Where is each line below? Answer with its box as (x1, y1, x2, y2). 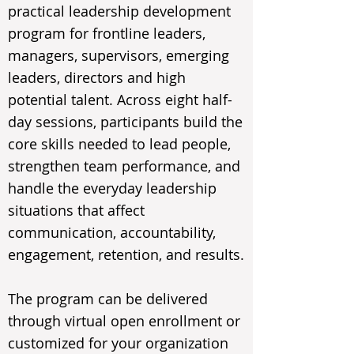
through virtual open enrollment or (8, 311, 240, 330)
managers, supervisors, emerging (8, 46, 229, 65)
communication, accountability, (8, 223, 216, 242)
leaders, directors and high (8, 68, 186, 87)
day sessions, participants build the (8, 112, 243, 131)
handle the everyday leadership (8, 179, 217, 198)
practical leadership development (8, 2, 231, 21)
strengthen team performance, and (8, 156, 240, 175)
